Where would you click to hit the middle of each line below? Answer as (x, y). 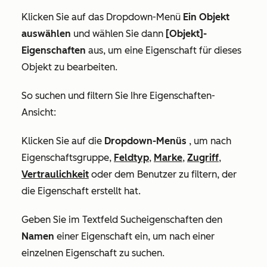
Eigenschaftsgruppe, (68, 157)
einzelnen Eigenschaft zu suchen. (93, 253)
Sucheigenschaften (162, 219)
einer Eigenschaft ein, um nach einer (134, 236)
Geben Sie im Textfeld (71, 219)
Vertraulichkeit (55, 174)
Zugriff (203, 157)
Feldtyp (131, 157)
